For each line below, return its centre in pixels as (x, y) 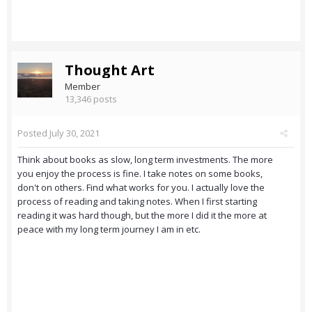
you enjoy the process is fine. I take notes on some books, (140, 174)
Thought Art (110, 70)
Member (83, 87)
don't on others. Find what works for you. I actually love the (141, 188)
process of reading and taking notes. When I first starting (137, 202)
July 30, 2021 (75, 133)
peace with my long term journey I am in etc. (109, 229)
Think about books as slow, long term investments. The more (145, 160)
